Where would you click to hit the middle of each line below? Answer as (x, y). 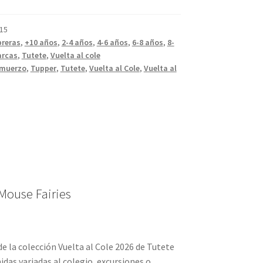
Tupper (43, 68)
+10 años (41, 42)
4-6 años (112, 42)
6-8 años (147, 42)
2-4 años (77, 42)
